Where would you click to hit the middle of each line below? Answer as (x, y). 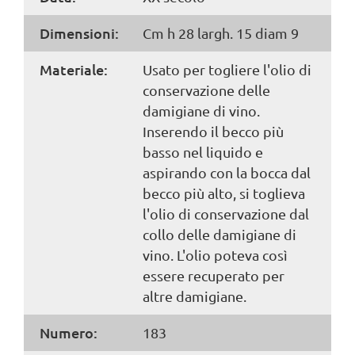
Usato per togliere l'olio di (227, 69)
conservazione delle (207, 90)
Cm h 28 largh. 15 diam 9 (221, 32)
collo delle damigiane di (220, 234)
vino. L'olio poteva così (216, 254)
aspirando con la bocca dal (227, 172)
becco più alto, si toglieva (224, 193)
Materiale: (74, 69)
